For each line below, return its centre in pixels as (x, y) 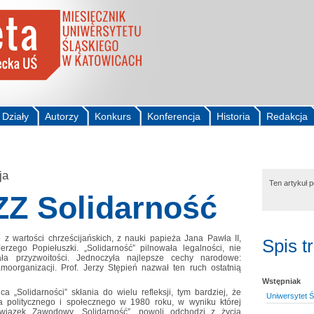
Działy (15, 116)
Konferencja (174, 116)
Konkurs (113, 116)
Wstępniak (281, 281)
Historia (233, 116)
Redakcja (287, 116)
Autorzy (62, 116)
